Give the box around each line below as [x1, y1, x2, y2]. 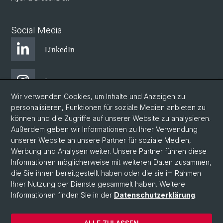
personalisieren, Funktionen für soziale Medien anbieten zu [11, 103, 206, 111]
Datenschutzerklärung [114, 191, 195, 199]
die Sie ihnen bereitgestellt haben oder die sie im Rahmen [11, 169, 201, 177]
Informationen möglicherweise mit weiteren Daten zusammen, [11, 158, 212, 166]
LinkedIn [45, 44, 75, 54]
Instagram [45, 76, 80, 86]
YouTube [45, 172, 75, 182]
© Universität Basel [11, 210, 70, 217]
